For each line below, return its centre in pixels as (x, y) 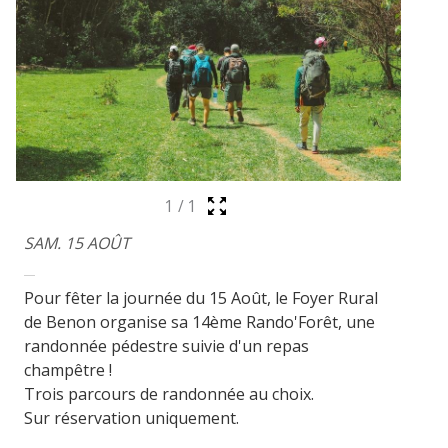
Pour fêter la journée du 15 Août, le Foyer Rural (201, 298)
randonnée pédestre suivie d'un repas (167, 346)
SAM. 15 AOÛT (77, 243)
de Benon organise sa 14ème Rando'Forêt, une (200, 322)
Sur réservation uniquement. (132, 418)
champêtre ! (68, 370)
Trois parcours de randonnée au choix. (169, 394)
